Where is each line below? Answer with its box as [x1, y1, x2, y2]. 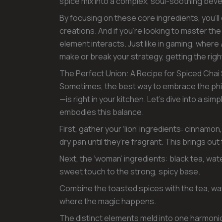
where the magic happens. [59, 195, 156, 207]
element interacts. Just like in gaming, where [59, 38, 221, 49]
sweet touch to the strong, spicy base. [59, 166, 200, 177]
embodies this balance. [59, 106, 144, 117]
